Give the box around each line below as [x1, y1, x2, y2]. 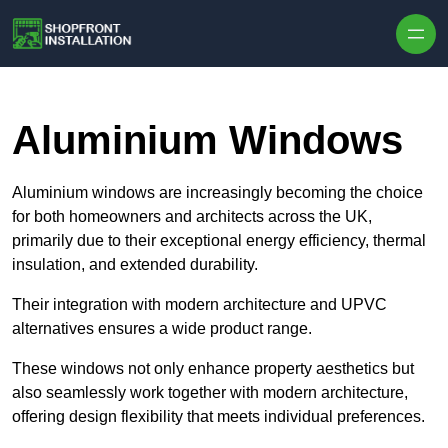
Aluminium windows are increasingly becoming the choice [12, 184, 423, 202]
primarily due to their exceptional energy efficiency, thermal [12, 232, 426, 250]
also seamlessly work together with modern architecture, [12, 384, 408, 402]
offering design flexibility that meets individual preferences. [12, 408, 429, 426]
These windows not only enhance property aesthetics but [12, 360, 414, 378]
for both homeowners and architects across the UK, [12, 208, 372, 226]
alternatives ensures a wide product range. [12, 320, 312, 338]
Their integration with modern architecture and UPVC [12, 296, 387, 314]
